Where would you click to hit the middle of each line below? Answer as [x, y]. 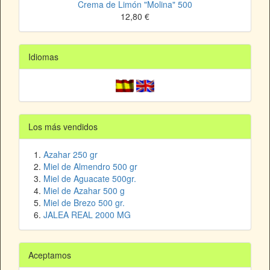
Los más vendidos [63, 127]
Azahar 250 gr [71, 155]
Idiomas [43, 57]
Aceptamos [50, 255]
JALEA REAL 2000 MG [87, 215]
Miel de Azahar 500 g [84, 191]
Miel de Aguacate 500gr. [90, 179]
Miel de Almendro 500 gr [90, 167]
